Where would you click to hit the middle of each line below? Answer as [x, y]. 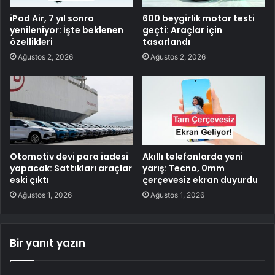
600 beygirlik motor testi [199, 19]
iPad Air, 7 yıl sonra [52, 19]
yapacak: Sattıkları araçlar [71, 168]
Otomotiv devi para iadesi [69, 157]
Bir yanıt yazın [48, 243]
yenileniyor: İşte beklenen [67, 30]
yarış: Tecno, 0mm [184, 168]
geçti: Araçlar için [182, 30]
